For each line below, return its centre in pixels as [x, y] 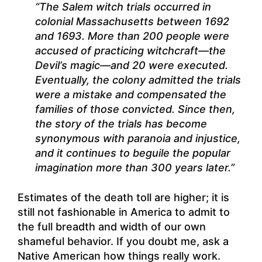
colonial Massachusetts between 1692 [132, 22]
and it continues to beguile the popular [133, 153]
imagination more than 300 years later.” [135, 168]
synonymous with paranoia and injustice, [138, 139]
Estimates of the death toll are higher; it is [123, 197]
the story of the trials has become [121, 124]
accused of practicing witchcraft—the [130, 51]
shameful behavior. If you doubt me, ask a [123, 241]
